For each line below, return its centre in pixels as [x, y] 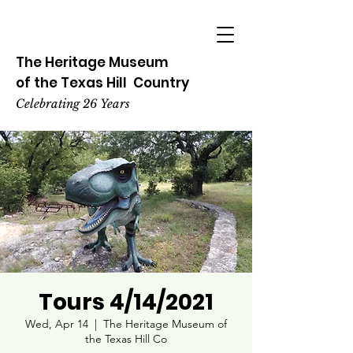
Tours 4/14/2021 [126, 302]
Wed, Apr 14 [57, 324]
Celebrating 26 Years [73, 104]
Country [160, 83]
